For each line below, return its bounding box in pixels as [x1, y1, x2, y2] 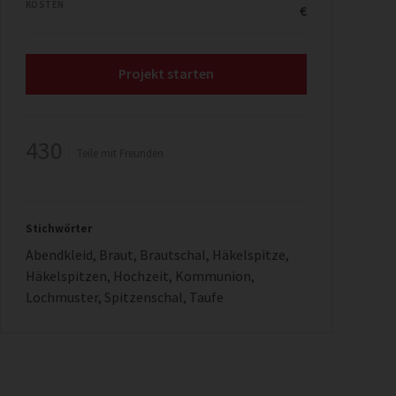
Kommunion [175, 266, 251, 285]
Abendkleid [26, 245, 93, 263]
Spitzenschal [104, 287, 183, 306]
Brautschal [140, 245, 206, 263]
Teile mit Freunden [77, 145, 164, 161]
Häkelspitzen [26, 266, 107, 285]
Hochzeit [113, 266, 169, 285]
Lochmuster [26, 287, 98, 306]
